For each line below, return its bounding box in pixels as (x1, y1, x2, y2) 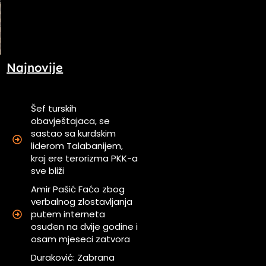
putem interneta (31, 208, 106, 221)
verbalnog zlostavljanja (31, 195, 133, 208)
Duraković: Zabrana (31, 251, 115, 264)
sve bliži (31, 164, 65, 178)
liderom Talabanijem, (31, 140, 123, 153)
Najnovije (7, 60, 64, 75)
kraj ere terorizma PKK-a (31, 152, 138, 165)
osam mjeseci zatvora (31, 233, 131, 246)
